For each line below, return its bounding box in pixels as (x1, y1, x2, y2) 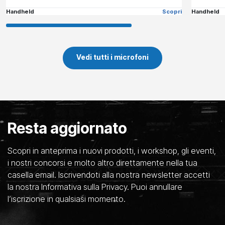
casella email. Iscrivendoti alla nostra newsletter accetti (8, 170, 210, 180)
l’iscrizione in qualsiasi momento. (8, 194, 126, 204)
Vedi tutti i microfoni (76, 53, 149, 62)
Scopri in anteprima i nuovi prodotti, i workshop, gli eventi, (8, 146, 216, 156)
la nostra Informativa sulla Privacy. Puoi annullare (8, 182, 182, 192)
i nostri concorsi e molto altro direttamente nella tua (8, 158, 197, 168)
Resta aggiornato (8, 119, 127, 138)
